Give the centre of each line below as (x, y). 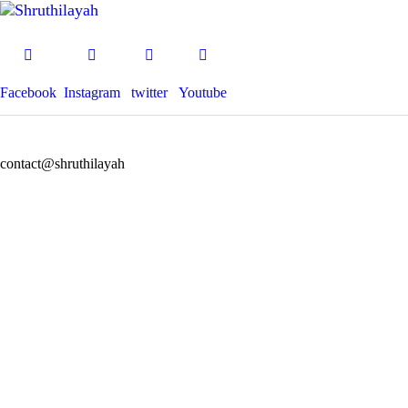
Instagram (92, 93)
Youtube (203, 93)
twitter (149, 93)
